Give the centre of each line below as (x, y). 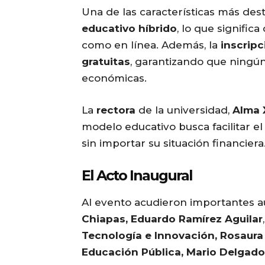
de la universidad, (184, 110)
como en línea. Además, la (151, 45)
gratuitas (106, 62)
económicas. (114, 78)
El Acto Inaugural (137, 176)
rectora (116, 110)
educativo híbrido (129, 29)
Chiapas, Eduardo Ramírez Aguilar (172, 219)
